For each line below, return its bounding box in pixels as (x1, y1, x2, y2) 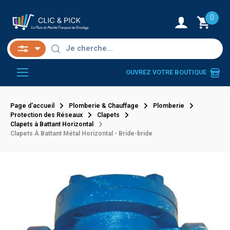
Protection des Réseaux (10, 111, 83, 119)
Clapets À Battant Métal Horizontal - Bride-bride (10, 129, 152, 137)
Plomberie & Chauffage (69, 102, 139, 109)
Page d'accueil (10, 102, 54, 109)
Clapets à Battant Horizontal (10, 120, 93, 128)
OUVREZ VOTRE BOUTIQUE (126, 68, 206, 76)
